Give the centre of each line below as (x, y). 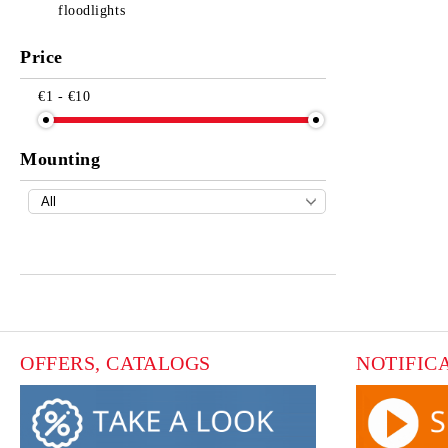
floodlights (92, 10)
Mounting (60, 159)
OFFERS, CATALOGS (115, 363)
